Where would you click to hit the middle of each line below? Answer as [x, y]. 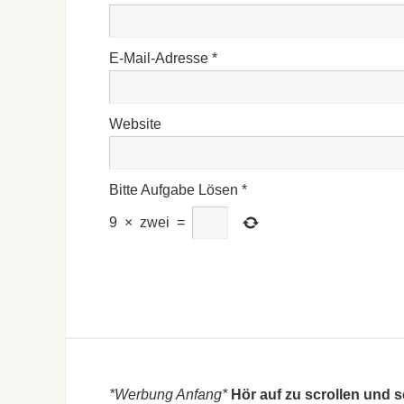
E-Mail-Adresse [161, 59]
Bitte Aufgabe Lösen [174, 190]
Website [135, 124]
